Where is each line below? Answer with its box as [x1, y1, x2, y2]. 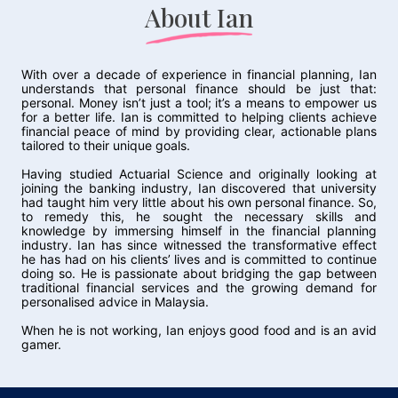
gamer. [21, 337, 61, 353]
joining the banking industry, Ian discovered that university [21, 180, 377, 196]
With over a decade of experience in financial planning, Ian [21, 67, 377, 83]
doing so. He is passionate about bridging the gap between [21, 266, 377, 282]
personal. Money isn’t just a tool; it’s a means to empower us [21, 95, 377, 111]
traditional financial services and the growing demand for [21, 280, 377, 296]
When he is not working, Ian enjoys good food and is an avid [21, 322, 377, 338]
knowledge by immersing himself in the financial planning [21, 223, 377, 239]
